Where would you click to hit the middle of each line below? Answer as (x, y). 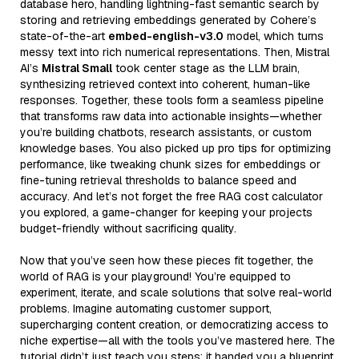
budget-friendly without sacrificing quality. (128, 228)
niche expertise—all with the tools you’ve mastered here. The (177, 340)
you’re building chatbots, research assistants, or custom (166, 132)
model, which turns (274, 36)
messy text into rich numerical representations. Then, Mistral (175, 52)
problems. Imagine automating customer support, (146, 308)
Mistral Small (77, 68)
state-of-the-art (64, 36)
